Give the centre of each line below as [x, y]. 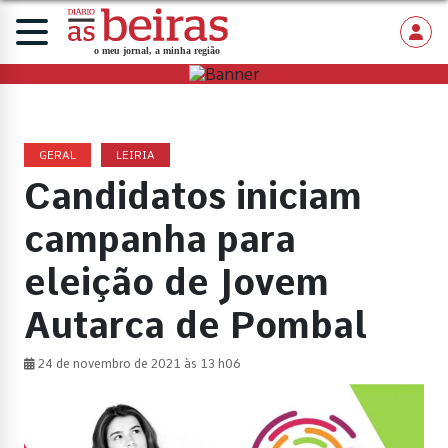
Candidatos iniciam [193, 197]
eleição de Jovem [176, 283]
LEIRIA [135, 155]
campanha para [160, 240]
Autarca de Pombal [195, 326]
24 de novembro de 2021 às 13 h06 [138, 364]
